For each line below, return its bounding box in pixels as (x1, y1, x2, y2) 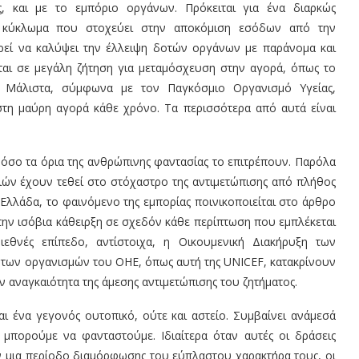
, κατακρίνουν (263, 253, 336, 269)
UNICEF (223, 253, 264, 269)
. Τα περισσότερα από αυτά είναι (157, 99, 336, 115)
